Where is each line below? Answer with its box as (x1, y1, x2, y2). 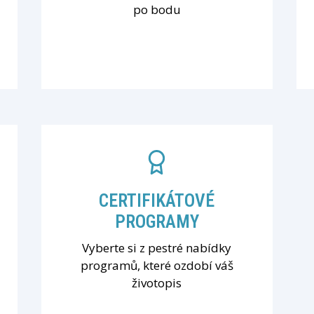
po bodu (132, 1, 181, 18)
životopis (132, 274, 182, 291)
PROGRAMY (114, 210, 199, 232)
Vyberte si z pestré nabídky (82, 239, 232, 256)
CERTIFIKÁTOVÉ (99, 189, 215, 211)
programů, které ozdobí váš (80, 257, 233, 273)
